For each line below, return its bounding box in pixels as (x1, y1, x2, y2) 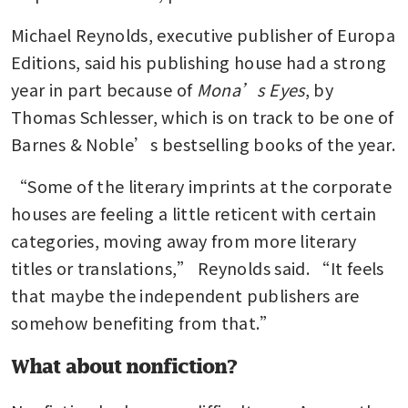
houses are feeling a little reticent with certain (11, 200, 377, 225)
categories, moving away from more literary (11, 228, 357, 252)
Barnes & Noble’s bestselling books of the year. (11, 131, 395, 156)
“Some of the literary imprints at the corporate (11, 173, 392, 198)
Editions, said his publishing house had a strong (11, 49, 387, 74)
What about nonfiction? (11, 354, 237, 377)
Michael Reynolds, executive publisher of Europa (11, 22, 395, 46)
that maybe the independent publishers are (11, 282, 360, 307)
